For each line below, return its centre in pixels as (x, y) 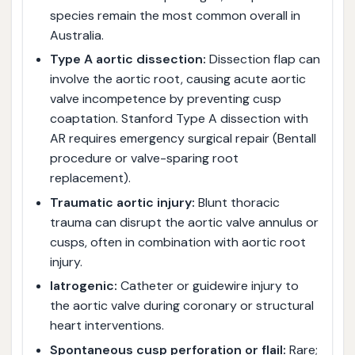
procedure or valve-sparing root (144, 158)
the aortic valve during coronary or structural (181, 306)
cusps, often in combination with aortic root (177, 242)
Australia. (76, 35)
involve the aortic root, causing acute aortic (177, 79)
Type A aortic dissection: (128, 59)
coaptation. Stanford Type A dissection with (179, 119)
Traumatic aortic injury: (122, 202)
